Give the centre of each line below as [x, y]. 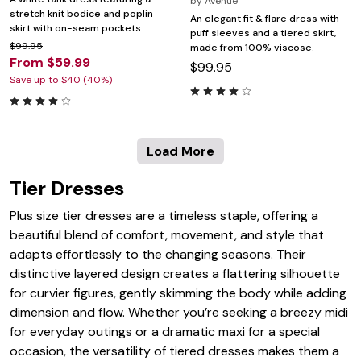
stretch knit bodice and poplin [81, 13]
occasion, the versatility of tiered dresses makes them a [174, 351]
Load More [180, 151]
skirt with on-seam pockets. [77, 28]
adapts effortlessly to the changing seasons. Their [158, 254]
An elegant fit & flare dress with [265, 18]
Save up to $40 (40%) [61, 79]
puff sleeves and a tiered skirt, [263, 33]
